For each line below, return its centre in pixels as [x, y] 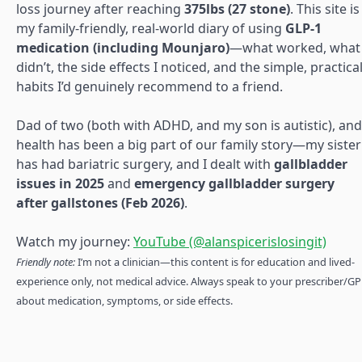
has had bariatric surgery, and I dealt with [145, 164]
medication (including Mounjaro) [123, 48]
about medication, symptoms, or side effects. [124, 301]
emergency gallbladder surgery [234, 183]
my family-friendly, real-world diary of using [151, 28]
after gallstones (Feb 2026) [100, 203]
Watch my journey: [75, 242]
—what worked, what [295, 48]
